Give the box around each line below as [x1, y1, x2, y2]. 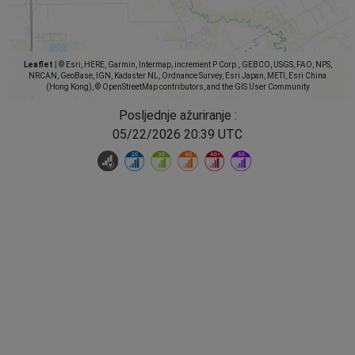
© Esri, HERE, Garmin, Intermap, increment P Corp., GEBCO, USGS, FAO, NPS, [56, 59, 332, 69]
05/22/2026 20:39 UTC [113, 126, 242, 142]
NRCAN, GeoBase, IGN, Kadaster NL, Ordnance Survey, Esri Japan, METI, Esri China [29, 71, 326, 80]
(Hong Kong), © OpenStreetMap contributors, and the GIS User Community [45, 82, 310, 91]
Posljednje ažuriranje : [118, 107, 237, 123]
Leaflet [23, 59, 53, 69]
